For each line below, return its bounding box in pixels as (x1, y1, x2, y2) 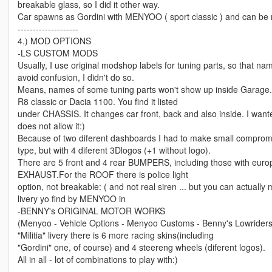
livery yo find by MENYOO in (17, 192, 126, 205)
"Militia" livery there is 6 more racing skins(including (17, 229, 214, 242)
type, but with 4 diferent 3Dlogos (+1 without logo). (17, 144, 211, 157)
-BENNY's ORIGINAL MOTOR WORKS (17, 205, 165, 217)
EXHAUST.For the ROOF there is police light (17, 168, 188, 181)
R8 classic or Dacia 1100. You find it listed (17, 95, 178, 108)
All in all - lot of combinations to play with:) (17, 253, 178, 266)
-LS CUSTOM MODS (17, 47, 98, 59)
